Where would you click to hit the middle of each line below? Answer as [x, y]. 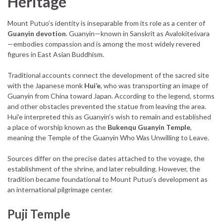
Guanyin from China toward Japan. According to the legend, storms [111, 96]
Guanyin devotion [37, 33]
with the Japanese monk [46, 85]
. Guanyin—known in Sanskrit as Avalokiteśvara [138, 33]
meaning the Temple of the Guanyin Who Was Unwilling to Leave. [108, 137]
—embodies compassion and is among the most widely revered [104, 44]
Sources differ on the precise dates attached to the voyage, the [106, 158]
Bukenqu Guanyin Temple [149, 127]
